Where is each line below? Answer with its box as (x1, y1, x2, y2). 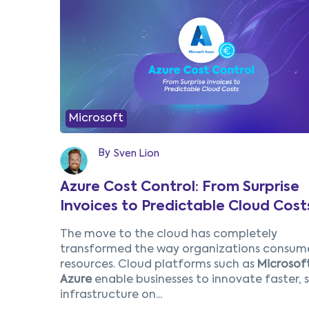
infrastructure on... (60, 290, 162, 301)
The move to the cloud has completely (60, 229, 277, 240)
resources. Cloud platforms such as (60, 259, 257, 270)
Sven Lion (114, 149, 159, 159)
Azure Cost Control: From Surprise (60, 181, 299, 195)
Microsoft (69, 113, 123, 124)
